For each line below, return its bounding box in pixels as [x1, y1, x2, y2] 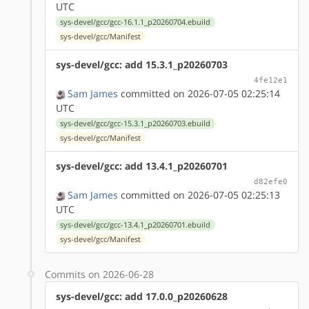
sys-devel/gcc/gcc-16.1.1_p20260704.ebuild [60, 17, 211, 27]
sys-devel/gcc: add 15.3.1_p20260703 [56, 57, 228, 71]
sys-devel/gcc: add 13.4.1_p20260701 [56, 159, 228, 172]
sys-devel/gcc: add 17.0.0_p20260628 [56, 289, 228, 303]
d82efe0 [254, 176, 288, 186]
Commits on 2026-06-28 [45, 267, 154, 281]
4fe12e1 [254, 74, 288, 85]
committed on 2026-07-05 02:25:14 [118, 86, 280, 100]
